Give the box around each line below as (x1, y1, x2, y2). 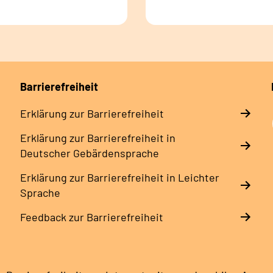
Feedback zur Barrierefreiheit (19, 210, 163, 224)
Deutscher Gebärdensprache (19, 146, 159, 160)
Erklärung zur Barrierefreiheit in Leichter (19, 170, 219, 184)
